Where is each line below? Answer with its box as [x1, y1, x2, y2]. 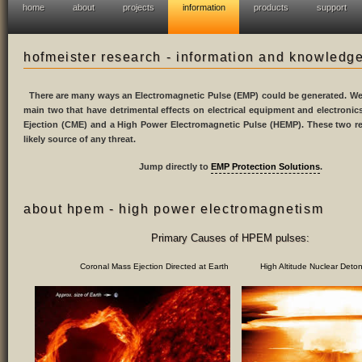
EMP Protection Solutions [210, 162, 320, 171]
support [317, 2, 347, 12]
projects [123, 2, 154, 12]
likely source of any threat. [23, 134, 136, 144]
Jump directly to [138, 162, 211, 171]
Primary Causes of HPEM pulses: [151, 232, 309, 244]
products [254, 2, 288, 12]
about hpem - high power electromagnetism [23, 201, 324, 216]
